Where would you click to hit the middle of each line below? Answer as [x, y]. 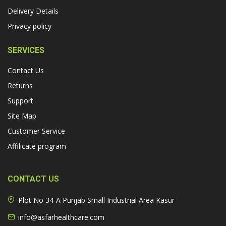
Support [20, 101]
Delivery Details [33, 11]
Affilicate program [37, 146]
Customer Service [36, 131]
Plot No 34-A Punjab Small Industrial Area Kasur [96, 200]
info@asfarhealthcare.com [61, 217]
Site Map [22, 116]
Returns [20, 86]
